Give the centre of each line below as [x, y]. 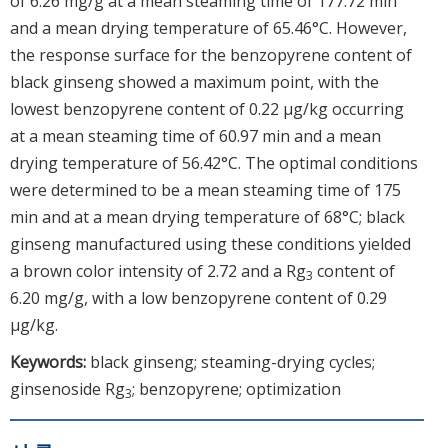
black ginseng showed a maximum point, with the [194, 81]
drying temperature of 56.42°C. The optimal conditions [214, 162]
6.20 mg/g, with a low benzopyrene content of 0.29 [198, 297]
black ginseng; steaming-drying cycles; [232, 361]
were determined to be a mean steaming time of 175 [205, 189]
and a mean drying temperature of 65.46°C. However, [208, 27]
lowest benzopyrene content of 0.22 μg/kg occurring [207, 108]
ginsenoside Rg [67, 388]
